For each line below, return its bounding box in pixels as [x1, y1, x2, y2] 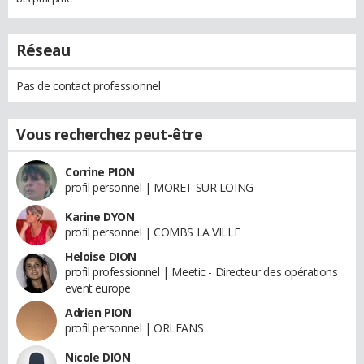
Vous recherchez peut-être [16, 123, 203, 144]
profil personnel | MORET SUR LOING [65, 179, 253, 195]
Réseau [16, 39, 71, 61]
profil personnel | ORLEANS [65, 319, 204, 336]
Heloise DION [65, 248, 136, 264]
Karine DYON [65, 208, 135, 224]
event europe [65, 279, 131, 296]
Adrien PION [65, 304, 132, 320]
